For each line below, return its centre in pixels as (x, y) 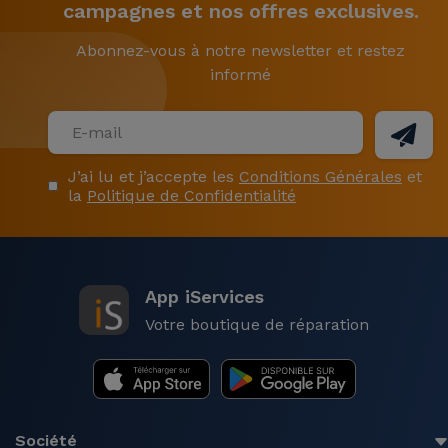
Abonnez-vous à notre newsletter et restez (240, 50)
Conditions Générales (320, 176)
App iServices (204, 296)
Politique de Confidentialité (191, 195)
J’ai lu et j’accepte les (153, 176)
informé (240, 74)
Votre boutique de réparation (257, 324)
